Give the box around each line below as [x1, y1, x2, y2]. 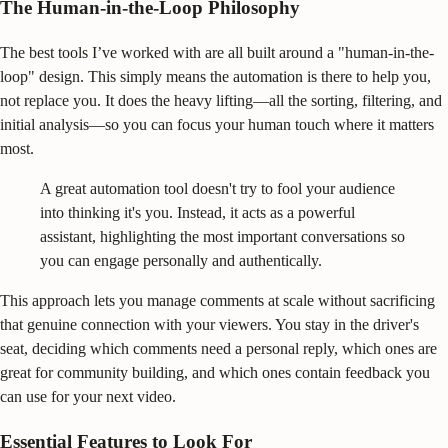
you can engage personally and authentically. [40, 251, 322, 269]
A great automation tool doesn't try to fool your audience [40, 179, 395, 197]
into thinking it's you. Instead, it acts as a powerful [40, 203, 355, 221]
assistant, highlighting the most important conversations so [40, 227, 405, 245]
